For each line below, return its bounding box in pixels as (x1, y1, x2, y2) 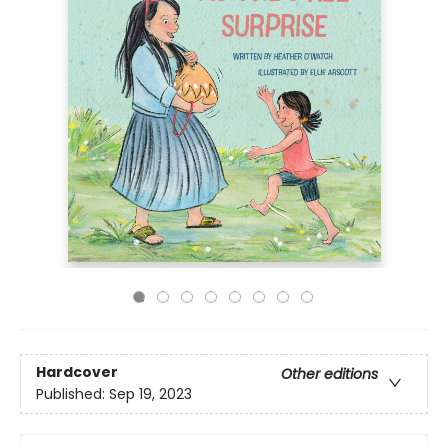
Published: (36, 384, 109, 405)
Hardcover (36, 362, 118, 383)
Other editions (281, 364, 378, 385)
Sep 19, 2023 (109, 384, 192, 405)
